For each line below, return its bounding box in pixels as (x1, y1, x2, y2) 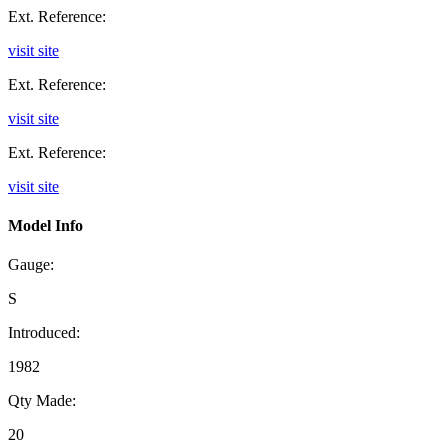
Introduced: (8, 324, 80, 342)
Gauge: (8, 256, 54, 274)
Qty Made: (8, 392, 76, 410)
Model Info (8, 217, 83, 235)
